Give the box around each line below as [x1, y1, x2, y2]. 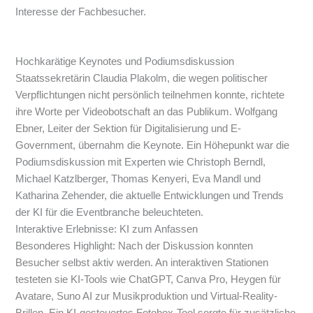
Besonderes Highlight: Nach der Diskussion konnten [15, 240, 254, 252]
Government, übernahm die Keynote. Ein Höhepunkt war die [15, 140, 290, 152]
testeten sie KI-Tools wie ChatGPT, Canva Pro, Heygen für [15, 274, 282, 286]
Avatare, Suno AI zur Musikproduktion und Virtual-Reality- [15, 291, 278, 303]
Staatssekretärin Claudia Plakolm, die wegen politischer [15, 73, 268, 85]
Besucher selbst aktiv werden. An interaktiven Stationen [15, 257, 269, 269]
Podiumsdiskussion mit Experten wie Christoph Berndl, [15, 156, 266, 168]
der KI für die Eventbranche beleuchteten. [15, 207, 204, 219]
